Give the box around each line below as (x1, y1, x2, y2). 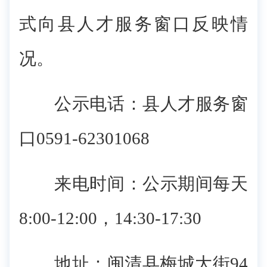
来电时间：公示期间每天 (19, 174, 248, 193)
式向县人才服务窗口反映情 (19, 14, 248, 33)
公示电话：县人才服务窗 (19, 94, 248, 113)
